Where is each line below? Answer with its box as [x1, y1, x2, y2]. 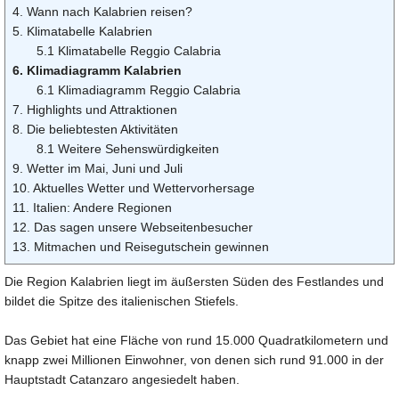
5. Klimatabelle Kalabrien [12, 24, 152, 39]
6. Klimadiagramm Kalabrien [12, 63, 182, 78]
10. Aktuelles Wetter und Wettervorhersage [12, 181, 255, 196]
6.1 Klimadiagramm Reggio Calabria [37, 83, 240, 98]
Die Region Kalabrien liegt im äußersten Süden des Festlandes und [4, 274, 384, 289]
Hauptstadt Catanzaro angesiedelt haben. [4, 372, 240, 387]
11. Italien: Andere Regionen [12, 200, 172, 216]
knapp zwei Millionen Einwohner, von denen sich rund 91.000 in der [4, 353, 384, 368]
